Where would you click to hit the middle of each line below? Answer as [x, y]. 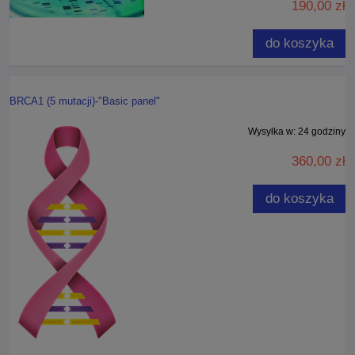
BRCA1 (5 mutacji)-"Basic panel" [85, 101]
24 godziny [322, 132]
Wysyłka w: [272, 132]
